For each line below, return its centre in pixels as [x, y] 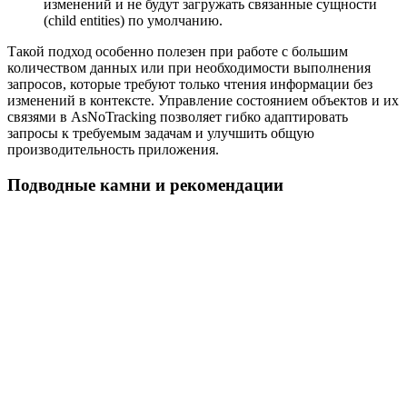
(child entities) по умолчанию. [133, 21]
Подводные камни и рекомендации [145, 184]
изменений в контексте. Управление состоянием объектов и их [203, 101]
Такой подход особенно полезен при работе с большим [178, 52]
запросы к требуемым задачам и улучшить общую [161, 134]
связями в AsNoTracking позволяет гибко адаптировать [178, 117]
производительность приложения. [113, 150]
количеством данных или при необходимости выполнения [189, 68]
